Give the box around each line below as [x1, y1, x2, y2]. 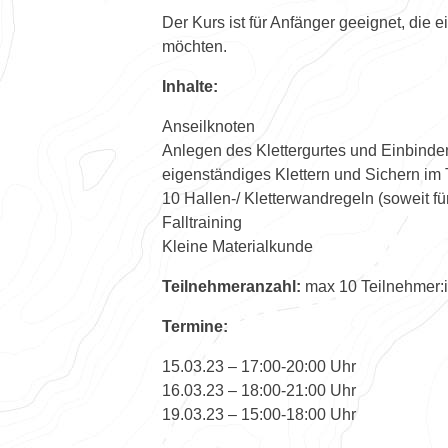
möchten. [162, 37, 227, 55]
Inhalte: [162, 77, 218, 95]
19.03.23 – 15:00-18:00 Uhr [162, 405, 356, 423]
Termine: [162, 317, 228, 335]
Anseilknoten [162, 117, 255, 135]
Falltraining [162, 213, 242, 231]
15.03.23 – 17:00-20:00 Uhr [162, 357, 356, 375]
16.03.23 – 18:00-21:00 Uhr [162, 381, 356, 399]
